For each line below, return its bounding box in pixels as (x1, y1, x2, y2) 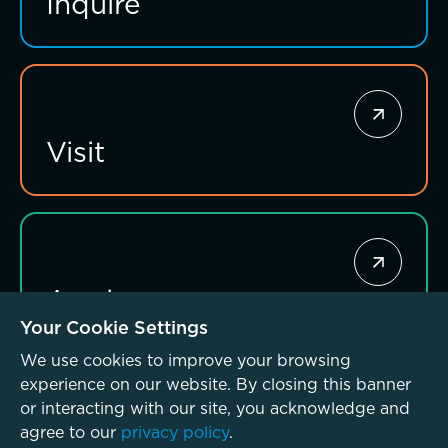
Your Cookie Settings (20, 315, 208, 340)
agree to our (20, 421, 121, 443)
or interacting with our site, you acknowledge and (20, 397, 410, 419)
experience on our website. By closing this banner (20, 373, 411, 395)
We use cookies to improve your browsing (20, 349, 351, 371)
